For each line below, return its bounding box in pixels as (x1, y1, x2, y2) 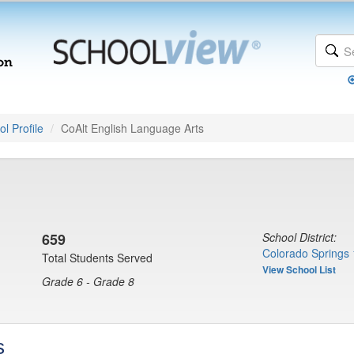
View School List (262, 262, 336, 277)
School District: (262, 229, 337, 245)
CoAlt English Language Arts (61, 120, 204, 136)
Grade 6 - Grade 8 (42, 273, 134, 289)
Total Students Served (42, 250, 153, 265)
